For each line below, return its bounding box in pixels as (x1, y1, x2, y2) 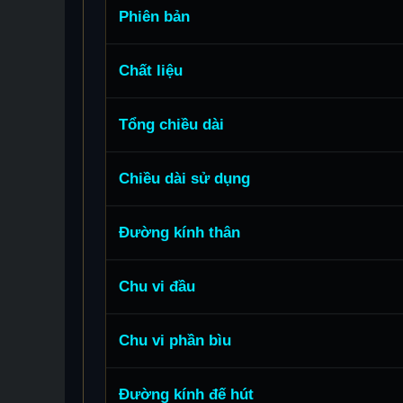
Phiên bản (119, 8, 190, 26)
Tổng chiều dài (119, 116, 224, 134)
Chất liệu (119, 62, 183, 80)
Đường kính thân (119, 224, 240, 242)
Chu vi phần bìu (119, 332, 231, 350)
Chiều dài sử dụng (119, 170, 250, 188)
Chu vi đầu (119, 278, 195, 296)
